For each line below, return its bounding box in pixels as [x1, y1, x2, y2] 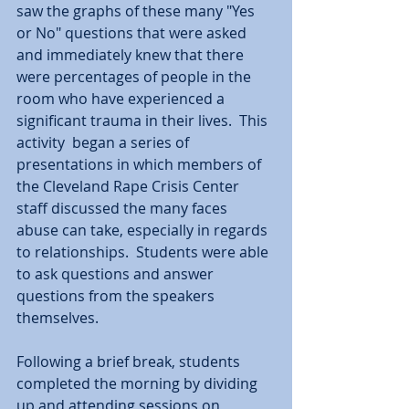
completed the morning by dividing [16, 373, 261, 393]
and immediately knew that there [16, 45, 247, 65]
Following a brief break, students [16, 351, 244, 372]
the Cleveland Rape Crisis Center [16, 176, 243, 196]
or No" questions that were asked [16, 23, 250, 43]
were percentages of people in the [16, 67, 255, 87]
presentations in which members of [16, 154, 265, 174]
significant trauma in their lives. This [16, 110, 271, 131]
